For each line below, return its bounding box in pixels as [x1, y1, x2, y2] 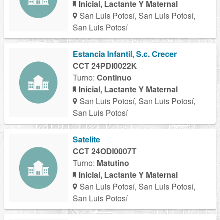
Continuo [97, 72, 132, 83]
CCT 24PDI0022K [73, 60, 137, 72]
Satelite [73, 134, 100, 145]
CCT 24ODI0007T [73, 145, 137, 157]
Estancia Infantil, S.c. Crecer [73, 48, 177, 60]
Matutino [97, 157, 129, 169]
